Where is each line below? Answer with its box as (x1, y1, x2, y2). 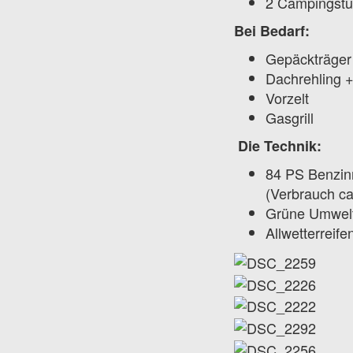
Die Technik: (238, 136, 321, 156)
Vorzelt (266, 87, 309, 108)
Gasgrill (266, 107, 314, 128)
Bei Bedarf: (234, 20, 310, 41)
